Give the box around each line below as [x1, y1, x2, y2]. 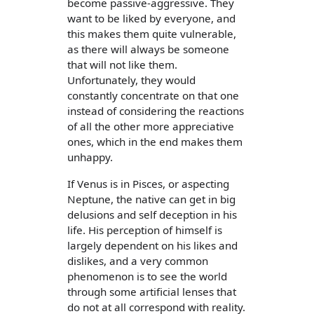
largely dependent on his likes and [67, 238, 238, 252]
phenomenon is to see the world [67, 268, 227, 283]
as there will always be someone [67, 42, 229, 57]
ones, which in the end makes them [67, 135, 243, 149]
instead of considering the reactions [67, 104, 244, 118]
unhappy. [67, 150, 113, 165]
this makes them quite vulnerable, [67, 27, 236, 41]
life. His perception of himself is [67, 222, 222, 237]
